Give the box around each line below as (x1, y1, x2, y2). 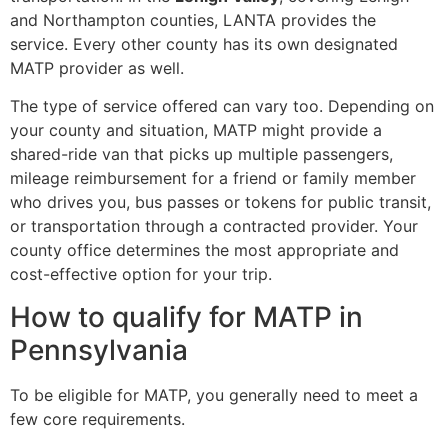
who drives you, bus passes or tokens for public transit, (10, 192, 431, 213)
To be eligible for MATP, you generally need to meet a (10, 384, 418, 405)
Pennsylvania (10, 332, 188, 367)
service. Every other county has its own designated (10, 33, 398, 54)
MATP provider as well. (10, 57, 184, 78)
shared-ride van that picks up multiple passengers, (10, 144, 393, 165)
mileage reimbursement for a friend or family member (10, 168, 416, 189)
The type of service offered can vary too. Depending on (10, 96, 434, 117)
